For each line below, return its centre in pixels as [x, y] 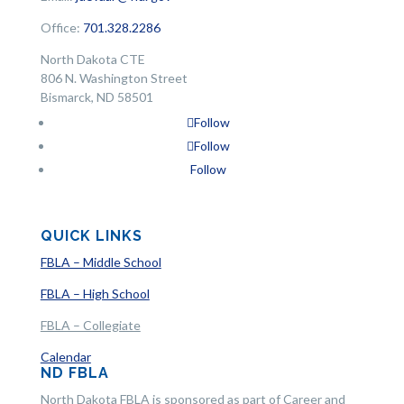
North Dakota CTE [92, 60]
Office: [61, 28]
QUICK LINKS [91, 236]
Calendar [65, 357]
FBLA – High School [95, 294]
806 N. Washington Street [114, 78]
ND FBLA [74, 373]
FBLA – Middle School [101, 262]
